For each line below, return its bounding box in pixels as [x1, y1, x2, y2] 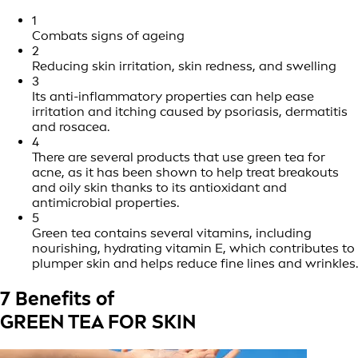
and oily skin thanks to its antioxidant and [32, 180, 287, 196]
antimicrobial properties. [32, 195, 179, 211]
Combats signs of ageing [32, 28, 185, 44]
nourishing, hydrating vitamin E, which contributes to [32, 241, 355, 257]
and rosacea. [32, 119, 109, 135]
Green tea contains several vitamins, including [32, 225, 312, 241]
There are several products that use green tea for [32, 149, 325, 165]
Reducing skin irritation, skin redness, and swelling [32, 58, 336, 74]
